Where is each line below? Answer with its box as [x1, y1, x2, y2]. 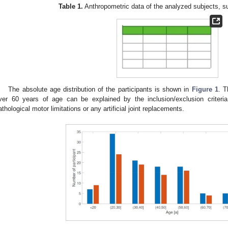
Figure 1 [191, 85, 218, 93]
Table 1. [58, 2, 83, 10]
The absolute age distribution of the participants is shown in [8, 85, 192, 93]
